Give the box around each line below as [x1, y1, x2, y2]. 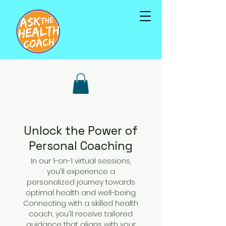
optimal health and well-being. [25, 187, 136, 198]
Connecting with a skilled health [23, 198, 138, 208]
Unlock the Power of [24, 123, 138, 138]
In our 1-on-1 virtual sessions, [30, 155, 131, 166]
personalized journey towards [26, 177, 135, 187]
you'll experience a [46, 166, 115, 177]
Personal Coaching [29, 138, 133, 153]
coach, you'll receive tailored [29, 208, 133, 219]
